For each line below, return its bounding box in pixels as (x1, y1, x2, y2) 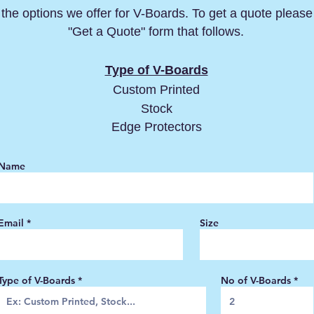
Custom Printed (113, 82, 200, 97)
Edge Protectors (111, 119, 202, 134)
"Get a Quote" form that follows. (67, 24, 244, 39)
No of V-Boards (221, 273, 291, 287)
